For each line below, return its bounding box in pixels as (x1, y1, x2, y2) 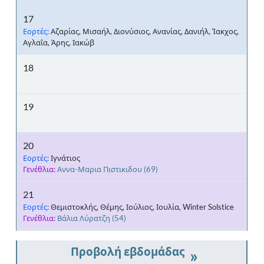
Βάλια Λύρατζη (57, 213, 110, 223)
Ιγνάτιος (49, 153, 80, 163)
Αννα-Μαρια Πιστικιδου (57, 164, 142, 174)
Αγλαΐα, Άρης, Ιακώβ (23, 37, 94, 47)
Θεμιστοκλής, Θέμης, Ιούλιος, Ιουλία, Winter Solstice (49, 202, 234, 212)
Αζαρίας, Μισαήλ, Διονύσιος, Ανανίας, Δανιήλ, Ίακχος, (49, 26, 239, 36)
